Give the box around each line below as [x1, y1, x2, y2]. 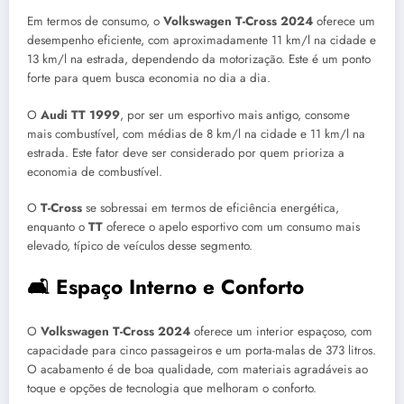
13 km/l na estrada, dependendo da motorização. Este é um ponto [27, 50, 371, 69]
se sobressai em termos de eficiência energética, [82, 198, 339, 216]
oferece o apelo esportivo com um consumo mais [103, 217, 360, 235]
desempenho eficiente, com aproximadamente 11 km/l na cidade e [27, 32, 376, 50]
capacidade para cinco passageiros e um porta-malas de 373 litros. [27, 342, 376, 360]
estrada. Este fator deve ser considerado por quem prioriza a [27, 143, 344, 161]
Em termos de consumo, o [27, 13, 163, 31]
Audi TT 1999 [41, 106, 120, 124]
